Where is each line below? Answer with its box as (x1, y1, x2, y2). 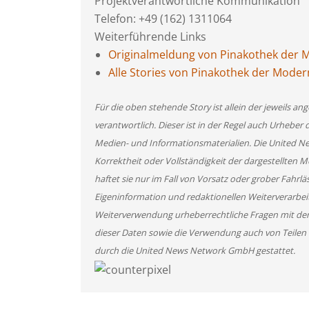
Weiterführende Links (94, 29, 206, 44)
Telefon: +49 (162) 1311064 (94, 11, 232, 26)
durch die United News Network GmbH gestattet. (94, 244, 295, 257)
